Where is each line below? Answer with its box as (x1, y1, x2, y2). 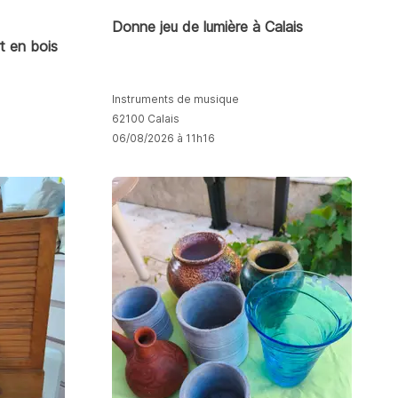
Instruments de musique (111, 92, 239, 106)
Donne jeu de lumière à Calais (111, 17, 303, 36)
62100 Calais (111, 111, 179, 125)
